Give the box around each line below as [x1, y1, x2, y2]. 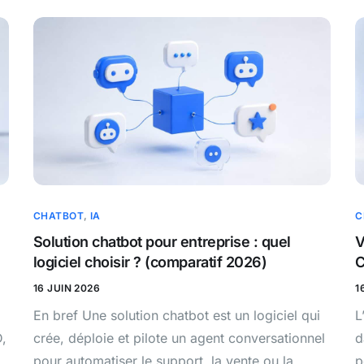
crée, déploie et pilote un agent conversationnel [32, 329, 325, 346]
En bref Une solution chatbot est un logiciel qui [32, 306, 320, 323]
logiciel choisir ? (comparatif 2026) [32, 253, 267, 271]
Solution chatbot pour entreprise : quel [32, 232, 291, 250]
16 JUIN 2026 [32, 281, 101, 294]
